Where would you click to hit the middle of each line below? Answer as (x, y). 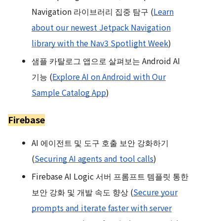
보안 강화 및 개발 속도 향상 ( (82, 192)
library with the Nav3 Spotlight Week (100, 43)
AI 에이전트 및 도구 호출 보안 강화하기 (100, 143)
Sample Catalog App (69, 92)
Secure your (155, 192)
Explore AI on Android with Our (109, 76)
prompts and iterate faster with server (102, 208)
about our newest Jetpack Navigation (101, 27)
